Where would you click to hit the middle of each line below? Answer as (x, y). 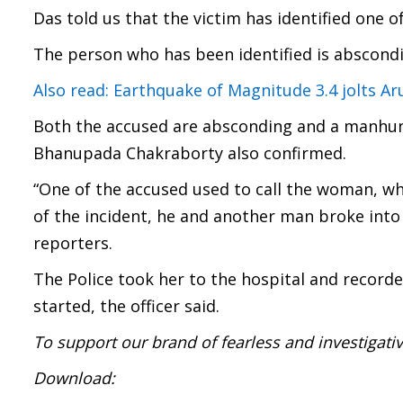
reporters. (73, 243)
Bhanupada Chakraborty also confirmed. (190, 153)
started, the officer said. (126, 306)
